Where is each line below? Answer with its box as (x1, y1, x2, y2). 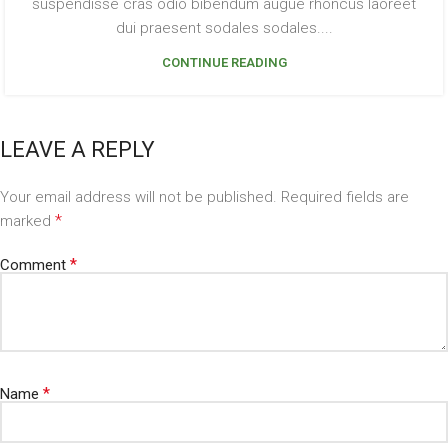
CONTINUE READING (161, 54, 287, 70)
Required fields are (281, 187, 409, 206)
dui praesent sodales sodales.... (115, 18, 333, 37)
